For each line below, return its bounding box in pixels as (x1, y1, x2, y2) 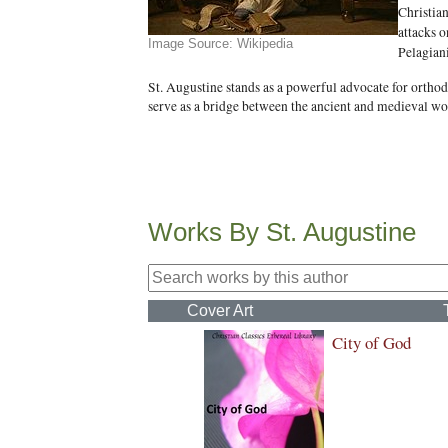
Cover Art (187, 302, 253, 319)
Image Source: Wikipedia (148, 36, 293, 51)
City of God (332, 331, 411, 354)
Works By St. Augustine (148, 217, 416, 247)
